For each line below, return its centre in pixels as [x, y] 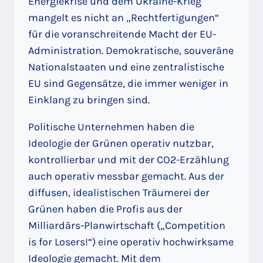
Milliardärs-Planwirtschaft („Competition [127, 226]
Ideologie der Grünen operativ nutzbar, [121, 144]
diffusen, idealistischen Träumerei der [119, 193]
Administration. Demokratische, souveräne [131, 51]
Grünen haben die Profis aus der [105, 209]
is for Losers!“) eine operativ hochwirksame [131, 242]
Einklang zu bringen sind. [89, 100]
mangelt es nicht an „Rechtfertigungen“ [124, 18]
